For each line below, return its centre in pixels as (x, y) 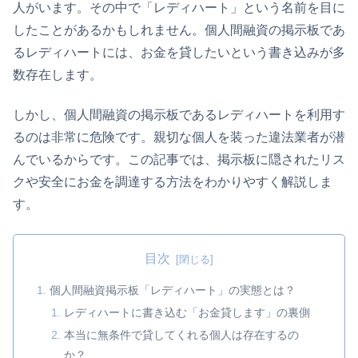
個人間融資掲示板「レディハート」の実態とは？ (173, 290)
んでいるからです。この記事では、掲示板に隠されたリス (179, 160)
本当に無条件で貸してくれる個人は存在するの (181, 334)
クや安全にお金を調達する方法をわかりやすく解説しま (173, 182)
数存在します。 (58, 74)
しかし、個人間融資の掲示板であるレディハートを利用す (179, 115)
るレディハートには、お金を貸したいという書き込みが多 (179, 52)
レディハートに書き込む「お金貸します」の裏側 (187, 313)
